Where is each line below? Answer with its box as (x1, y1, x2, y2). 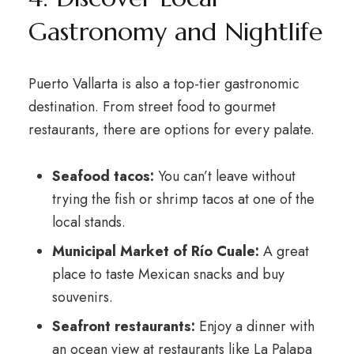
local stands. (51, 212, 126, 232)
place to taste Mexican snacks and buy (51, 264, 284, 284)
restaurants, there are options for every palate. (28, 119, 314, 140)
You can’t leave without (153, 166, 296, 186)
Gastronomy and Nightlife (28, 16, 322, 47)
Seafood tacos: (51, 166, 154, 186)
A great (258, 241, 309, 262)
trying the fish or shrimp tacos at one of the (51, 189, 314, 209)
